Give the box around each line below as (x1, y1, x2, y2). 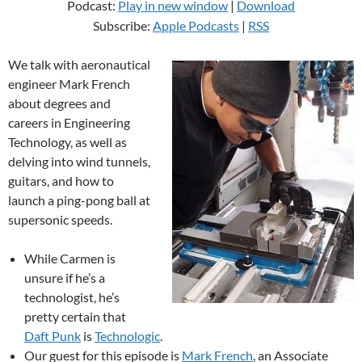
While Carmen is (24, 250, 116, 266)
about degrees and (8, 95, 111, 111)
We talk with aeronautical (8, 57, 150, 72)
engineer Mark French (8, 76, 130, 91)
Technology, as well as (8, 134, 127, 149)
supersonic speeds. (8, 212, 112, 227)
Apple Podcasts (153, 18, 239, 33)
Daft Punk (24, 328, 81, 343)
